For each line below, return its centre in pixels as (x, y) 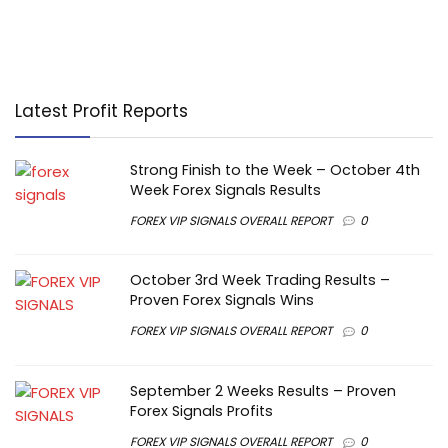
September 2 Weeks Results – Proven (263, 390)
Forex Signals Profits (201, 410)
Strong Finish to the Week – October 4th (275, 169)
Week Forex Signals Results (225, 189)
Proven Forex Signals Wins (222, 300)
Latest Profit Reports (101, 110)
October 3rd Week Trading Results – (260, 280)
